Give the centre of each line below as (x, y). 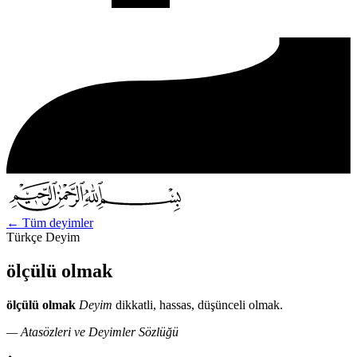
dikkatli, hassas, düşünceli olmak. (198, 304)
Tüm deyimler (56, 222)
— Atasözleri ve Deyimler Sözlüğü (92, 331)
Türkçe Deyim (43, 237)
